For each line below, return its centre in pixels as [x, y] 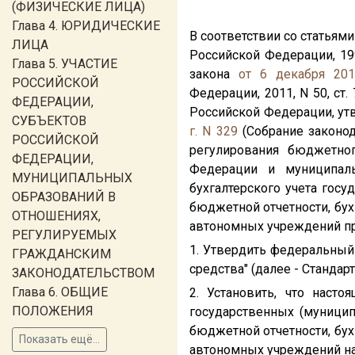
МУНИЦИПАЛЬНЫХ [72, 178]
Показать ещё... [59, 339]
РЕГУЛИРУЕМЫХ [64, 235]
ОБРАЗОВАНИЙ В [64, 197]
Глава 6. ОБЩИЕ [60, 292]
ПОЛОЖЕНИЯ [53, 311]
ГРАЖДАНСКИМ [61, 254]
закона [214, 74]
